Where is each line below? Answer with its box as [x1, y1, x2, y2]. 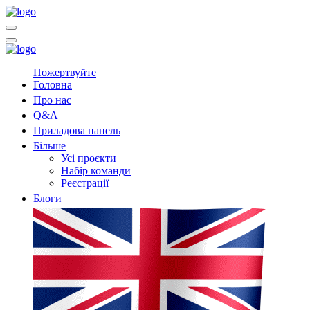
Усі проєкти [61, 152, 116, 164]
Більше [33, 140, 66, 152]
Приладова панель [33, 125, 120, 136]
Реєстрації [61, 177, 109, 189]
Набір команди [61, 165, 131, 176]
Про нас [33, 94, 71, 106]
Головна [33, 79, 72, 91]
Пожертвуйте [33, 66, 96, 78]
